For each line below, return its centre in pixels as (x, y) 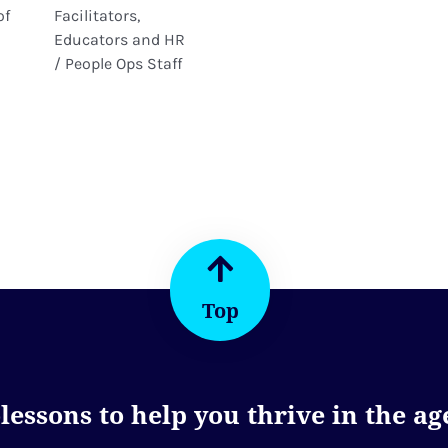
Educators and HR (119, 39)
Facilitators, (97, 15)
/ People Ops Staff (118, 63)
